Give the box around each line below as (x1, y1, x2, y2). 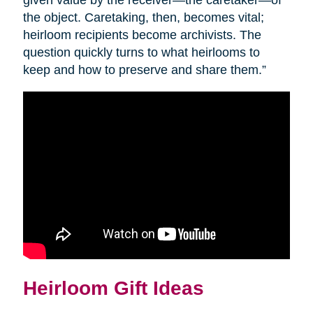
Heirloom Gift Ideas (22, 276, 204, 299)
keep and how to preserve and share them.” (22, 63, 266, 78)
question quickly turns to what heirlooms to (22, 45, 260, 60)
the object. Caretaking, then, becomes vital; (22, 10, 264, 25)
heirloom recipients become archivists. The (22, 28, 261, 43)
